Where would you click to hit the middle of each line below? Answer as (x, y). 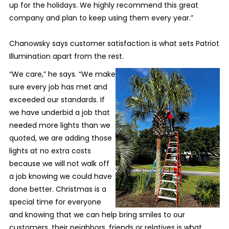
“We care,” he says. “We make (62, 74)
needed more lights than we (60, 125)
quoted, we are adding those (60, 138)
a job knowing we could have (60, 177)
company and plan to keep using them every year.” (101, 18)
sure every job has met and (58, 87)
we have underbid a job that (59, 113)
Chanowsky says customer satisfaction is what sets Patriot (114, 44)
